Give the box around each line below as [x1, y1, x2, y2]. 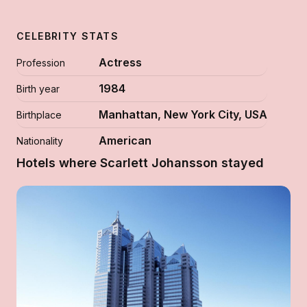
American [99, 134, 151, 147]
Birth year [16, 83, 60, 95]
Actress [99, 56, 142, 69]
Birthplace [16, 109, 62, 121]
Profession [16, 57, 65, 69]
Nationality [16, 135, 63, 147]
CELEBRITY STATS [16, 30, 119, 42]
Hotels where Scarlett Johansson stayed [16, 156, 264, 170]
